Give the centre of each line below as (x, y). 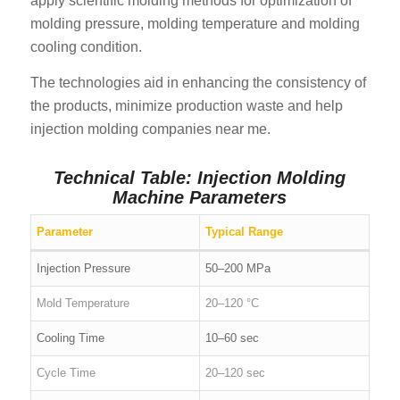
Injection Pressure (84, 268)
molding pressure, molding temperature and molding (195, 24)
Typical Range (245, 231)
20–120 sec (236, 372)
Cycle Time (67, 372)
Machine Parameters (200, 197)
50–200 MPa (238, 268)
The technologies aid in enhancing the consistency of (198, 82)
